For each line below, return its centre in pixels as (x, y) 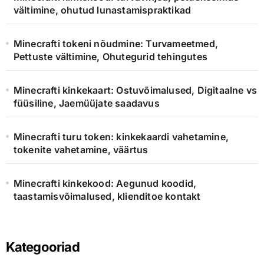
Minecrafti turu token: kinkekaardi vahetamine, (121, 137)
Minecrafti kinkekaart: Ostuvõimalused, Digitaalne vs (135, 90)
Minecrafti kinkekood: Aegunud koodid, (105, 184)
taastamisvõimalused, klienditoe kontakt (107, 197)
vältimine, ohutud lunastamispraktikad (102, 10)
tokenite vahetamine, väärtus (81, 150)
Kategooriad (42, 247)
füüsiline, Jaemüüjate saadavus (86, 103)
